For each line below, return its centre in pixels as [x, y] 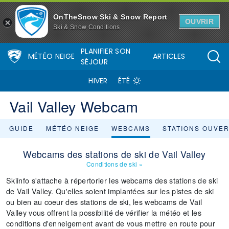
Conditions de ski [112, 164]
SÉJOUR [94, 62]
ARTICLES [169, 56]
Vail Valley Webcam [74, 106]
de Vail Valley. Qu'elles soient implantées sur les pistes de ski [110, 191]
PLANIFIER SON [106, 51]
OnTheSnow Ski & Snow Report [110, 17]
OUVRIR [199, 21]
